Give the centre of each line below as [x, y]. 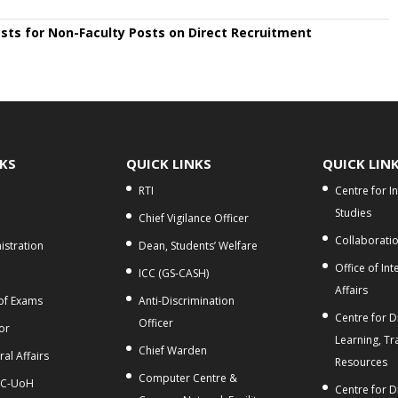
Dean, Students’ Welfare [199, 245]
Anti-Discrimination [187, 300]
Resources [361, 362]
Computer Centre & [188, 378]
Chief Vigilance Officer [194, 218]
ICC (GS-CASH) [174, 273]
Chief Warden [173, 350]
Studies [353, 212]
